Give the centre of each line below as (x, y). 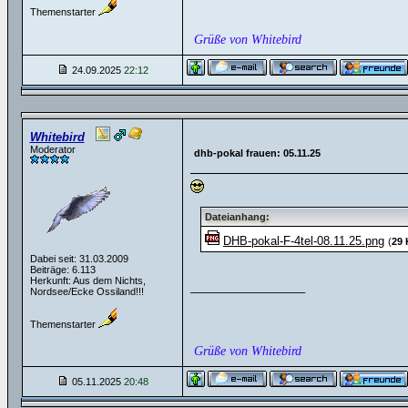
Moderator (52, 149)
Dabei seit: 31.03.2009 (79, 259)
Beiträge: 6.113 (62, 270)
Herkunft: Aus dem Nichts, (87, 280)
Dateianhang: (237, 217)
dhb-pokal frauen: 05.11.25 (257, 153)
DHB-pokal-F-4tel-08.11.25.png (304, 241)
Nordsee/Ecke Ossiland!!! (87, 291)
